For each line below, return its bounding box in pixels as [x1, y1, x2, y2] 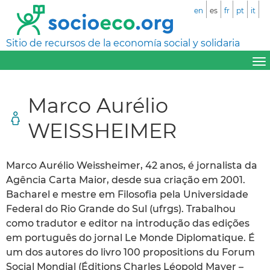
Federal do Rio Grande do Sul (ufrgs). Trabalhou [6, 202, 236, 215]
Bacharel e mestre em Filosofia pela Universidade [6, 188, 248, 200]
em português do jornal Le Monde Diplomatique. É [6, 231, 255, 243]
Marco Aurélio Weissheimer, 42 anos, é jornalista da [6, 159, 257, 171]
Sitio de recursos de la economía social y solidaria [6, 37, 240, 49]
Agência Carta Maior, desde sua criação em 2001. [6, 174, 245, 186]
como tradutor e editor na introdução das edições [6, 217, 250, 229]
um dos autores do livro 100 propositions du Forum [6, 246, 255, 258]
